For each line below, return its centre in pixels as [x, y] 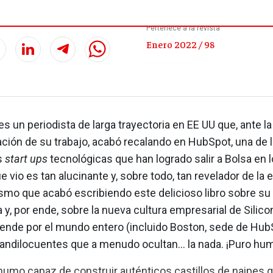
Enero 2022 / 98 [180, 44]
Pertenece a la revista [183, 28]
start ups [25, 159]
